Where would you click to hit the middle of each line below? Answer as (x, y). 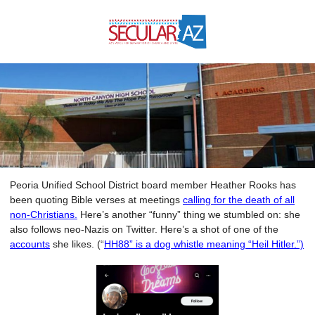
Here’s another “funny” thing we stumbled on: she (189, 214)
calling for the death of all (239, 200)
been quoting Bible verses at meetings (96, 200)
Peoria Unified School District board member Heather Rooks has (153, 185)
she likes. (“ (77, 244)
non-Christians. (44, 214)
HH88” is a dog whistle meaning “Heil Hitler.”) (204, 244)
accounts (30, 244)
